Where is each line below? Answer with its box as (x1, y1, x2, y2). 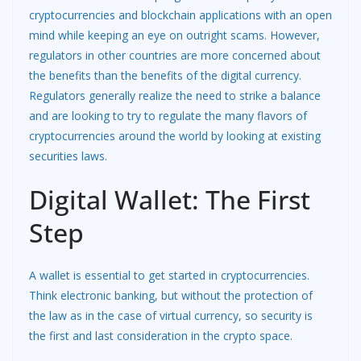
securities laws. (29, 147, 107, 164)
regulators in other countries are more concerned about (29, 47, 321, 63)
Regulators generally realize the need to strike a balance (29, 87, 321, 103)
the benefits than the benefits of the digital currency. (29, 67, 301, 83)
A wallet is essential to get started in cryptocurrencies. (29, 267, 309, 283)
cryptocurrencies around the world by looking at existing (29, 127, 321, 143)
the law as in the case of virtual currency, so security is (29, 307, 313, 323)
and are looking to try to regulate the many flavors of (29, 107, 307, 123)
